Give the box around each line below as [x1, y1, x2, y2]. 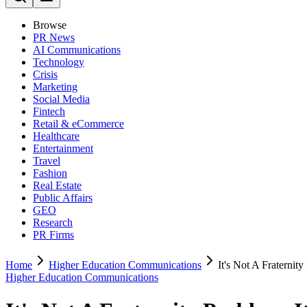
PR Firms [33, 229, 74, 241]
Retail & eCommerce [33, 118, 124, 130]
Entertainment [33, 143, 93, 154]
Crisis [33, 69, 58, 80]
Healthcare [33, 130, 79, 142]
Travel [33, 155, 60, 167]
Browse [33, 19, 66, 31]
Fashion [33, 167, 67, 179]
